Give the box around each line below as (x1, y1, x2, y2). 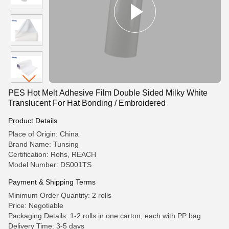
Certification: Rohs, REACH (8, 150, 96, 158)
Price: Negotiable (8, 201, 63, 210)
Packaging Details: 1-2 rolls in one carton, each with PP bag (8, 212, 201, 220)
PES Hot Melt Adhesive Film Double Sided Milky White (8, 88, 208, 97)
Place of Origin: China (8, 130, 79, 138)
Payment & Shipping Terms (8, 178, 96, 186)
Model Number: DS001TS (8, 161, 91, 169)
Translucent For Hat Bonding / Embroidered (8, 99, 166, 107)
